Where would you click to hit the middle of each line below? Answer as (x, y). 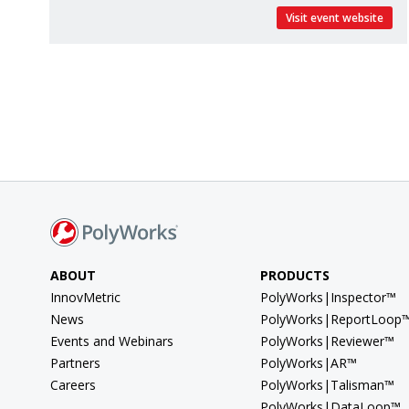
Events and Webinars (112, 341)
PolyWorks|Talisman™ (327, 384)
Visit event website (335, 17)
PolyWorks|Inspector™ (328, 297)
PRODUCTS (294, 275)
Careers (73, 384)
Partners (75, 362)
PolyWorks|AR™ (308, 362)
